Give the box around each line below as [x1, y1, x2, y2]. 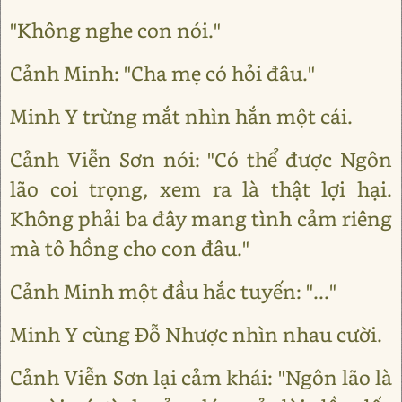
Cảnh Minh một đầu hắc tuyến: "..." [10, 278, 336, 304]
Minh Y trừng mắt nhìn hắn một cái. [10, 103, 353, 129]
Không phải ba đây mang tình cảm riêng [10, 205, 392, 232]
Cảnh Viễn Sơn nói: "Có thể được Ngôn [10, 146, 392, 172]
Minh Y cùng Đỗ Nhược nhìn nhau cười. [10, 321, 382, 347]
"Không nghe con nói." [10, 17, 221, 43]
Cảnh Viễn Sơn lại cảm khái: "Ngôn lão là [10, 364, 392, 390]
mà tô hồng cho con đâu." [10, 235, 249, 261]
